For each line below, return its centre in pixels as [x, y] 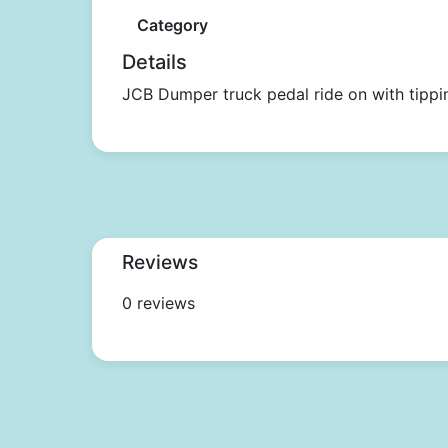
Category [172, 25]
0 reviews [158, 303]
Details [154, 62]
